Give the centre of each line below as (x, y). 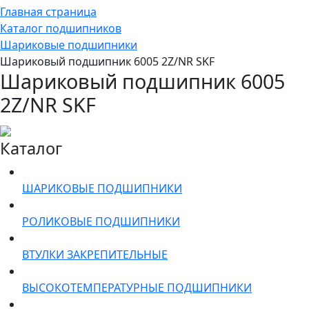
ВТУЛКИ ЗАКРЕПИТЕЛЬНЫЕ (95, 254)
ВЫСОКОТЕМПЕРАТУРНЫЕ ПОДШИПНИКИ (137, 287)
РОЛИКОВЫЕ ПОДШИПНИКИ (101, 221)
